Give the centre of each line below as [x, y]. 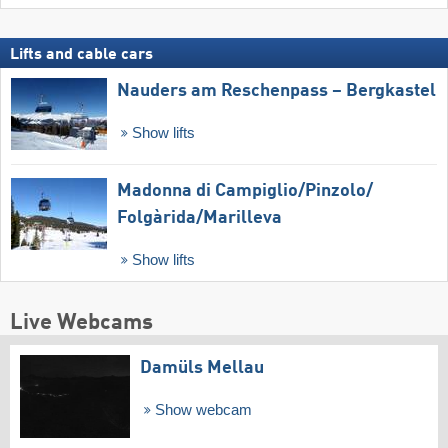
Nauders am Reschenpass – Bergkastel [276, 91]
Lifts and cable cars [81, 55]
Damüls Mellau [202, 367]
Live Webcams [81, 322]
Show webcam [201, 409]
